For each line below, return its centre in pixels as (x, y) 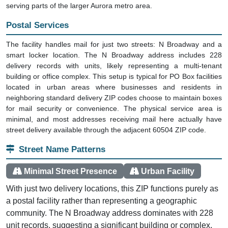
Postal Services (37, 25)
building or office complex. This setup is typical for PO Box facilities (114, 77)
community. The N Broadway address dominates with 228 (110, 213)
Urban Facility (168, 171)
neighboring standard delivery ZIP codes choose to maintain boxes (114, 98)
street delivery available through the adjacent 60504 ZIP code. (106, 130)
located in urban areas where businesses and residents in (114, 87)
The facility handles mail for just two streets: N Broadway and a (114, 45)
